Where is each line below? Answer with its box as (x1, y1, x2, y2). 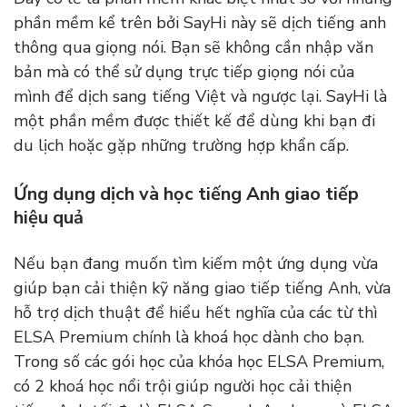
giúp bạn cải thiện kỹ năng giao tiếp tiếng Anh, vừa (14, 277, 391, 300)
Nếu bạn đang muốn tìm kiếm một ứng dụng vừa (14, 253, 378, 275)
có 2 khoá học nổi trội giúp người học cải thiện (14, 375, 352, 398)
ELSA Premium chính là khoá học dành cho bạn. (14, 326, 364, 349)
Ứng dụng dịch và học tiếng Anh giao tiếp (14, 182, 359, 207)
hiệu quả (14, 205, 84, 231)
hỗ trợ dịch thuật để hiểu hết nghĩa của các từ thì (14, 302, 377, 324)
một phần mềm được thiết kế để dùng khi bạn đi (14, 110, 375, 133)
